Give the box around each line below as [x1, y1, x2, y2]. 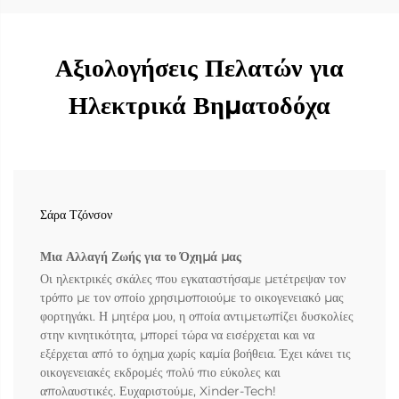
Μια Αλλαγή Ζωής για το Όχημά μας [40, 248, 241, 265]
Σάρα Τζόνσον [40, 207, 112, 224]
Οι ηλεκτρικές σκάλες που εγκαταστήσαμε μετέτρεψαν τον [40, 271, 346, 288]
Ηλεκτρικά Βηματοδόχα [69, 90, 330, 121]
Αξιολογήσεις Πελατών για [55, 53, 344, 84]
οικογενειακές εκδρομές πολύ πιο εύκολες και [40, 364, 281, 381]
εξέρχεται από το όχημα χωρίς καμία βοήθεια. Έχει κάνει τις [40, 346, 351, 362]
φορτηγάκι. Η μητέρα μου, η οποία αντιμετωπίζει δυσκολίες [40, 308, 354, 325]
